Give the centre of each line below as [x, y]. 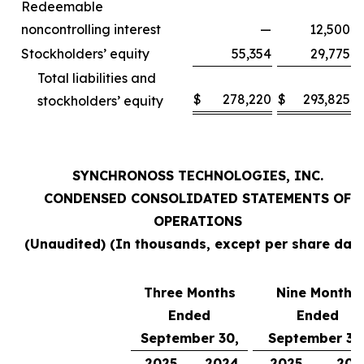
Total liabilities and [97, 78]
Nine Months [317, 292]
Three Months [189, 292]
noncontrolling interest [91, 29]
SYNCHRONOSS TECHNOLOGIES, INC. [197, 175]
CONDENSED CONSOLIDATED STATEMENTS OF [197, 198]
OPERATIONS [197, 221]
